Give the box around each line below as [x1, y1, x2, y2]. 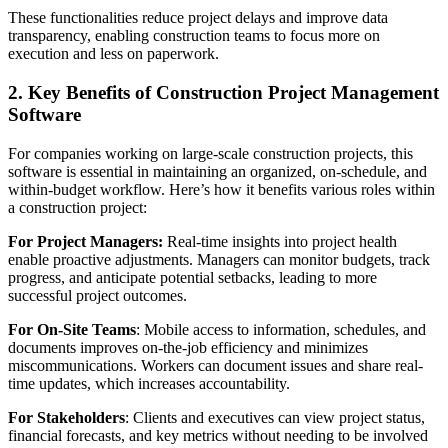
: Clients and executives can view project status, [125, 408, 425, 426]
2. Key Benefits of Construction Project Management [8, 81, 439, 103]
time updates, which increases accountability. [8, 374, 290, 392]
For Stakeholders [8, 408, 125, 426]
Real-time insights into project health [163, 232, 397, 250]
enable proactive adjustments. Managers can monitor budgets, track [8, 250, 430, 268]
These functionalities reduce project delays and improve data [8, 9, 388, 27]
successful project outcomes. [8, 286, 187, 304]
